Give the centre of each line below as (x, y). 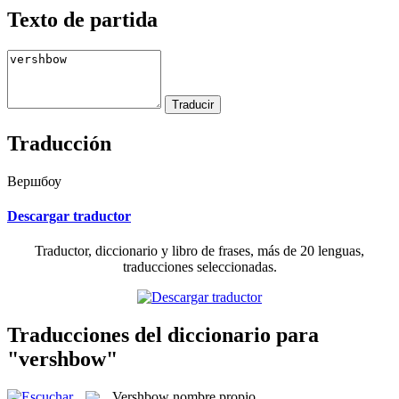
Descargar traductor (69, 216)
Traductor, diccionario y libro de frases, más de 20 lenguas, (199, 251)
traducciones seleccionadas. (199, 267)
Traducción (59, 143)
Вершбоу (34, 181)
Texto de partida (82, 19)
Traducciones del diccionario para (163, 334)
